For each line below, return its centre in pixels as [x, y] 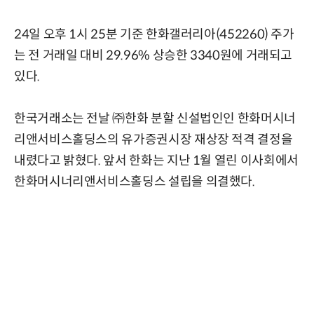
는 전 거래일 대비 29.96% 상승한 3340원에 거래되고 [153, 56]
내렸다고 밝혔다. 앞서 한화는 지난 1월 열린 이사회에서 [156, 161]
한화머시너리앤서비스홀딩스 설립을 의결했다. [135, 182]
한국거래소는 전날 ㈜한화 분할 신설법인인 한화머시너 [155, 119]
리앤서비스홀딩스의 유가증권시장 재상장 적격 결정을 [153, 140]
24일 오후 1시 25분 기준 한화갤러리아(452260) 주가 [154, 35]
